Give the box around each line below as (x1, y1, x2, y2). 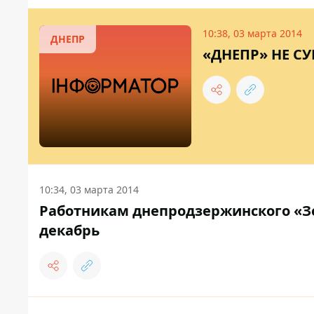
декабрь (39, 221, 100, 240)
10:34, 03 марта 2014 (39, 183, 139, 196)
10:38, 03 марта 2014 (203, 27, 302, 40)
